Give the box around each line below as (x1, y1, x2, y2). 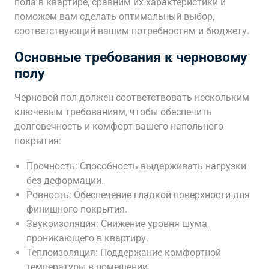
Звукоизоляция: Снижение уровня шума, (26, 218, 209, 229)
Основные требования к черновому (14, 49, 247, 65)
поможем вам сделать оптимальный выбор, (14, 11, 214, 22)
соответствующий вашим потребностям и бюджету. (14, 25, 249, 37)
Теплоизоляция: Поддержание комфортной (26, 247, 221, 258)
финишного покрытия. (26, 204, 127, 215)
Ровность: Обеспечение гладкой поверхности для (26, 189, 250, 201)
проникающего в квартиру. (26, 232, 148, 244)
